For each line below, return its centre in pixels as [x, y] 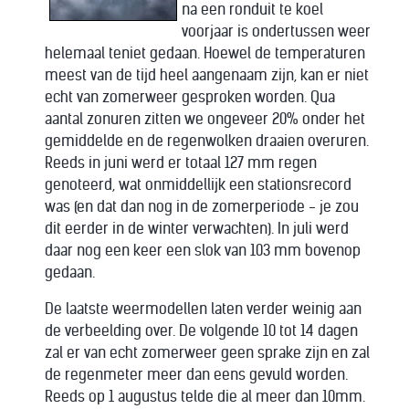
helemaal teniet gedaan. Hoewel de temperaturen [205, 53]
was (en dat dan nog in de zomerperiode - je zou [202, 207]
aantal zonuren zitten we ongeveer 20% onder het [205, 119]
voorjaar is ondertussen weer [276, 31]
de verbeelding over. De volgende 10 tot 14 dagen [201, 331]
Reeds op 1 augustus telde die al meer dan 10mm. [205, 397]
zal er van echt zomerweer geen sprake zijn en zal [207, 353]
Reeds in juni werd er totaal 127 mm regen [181, 163]
